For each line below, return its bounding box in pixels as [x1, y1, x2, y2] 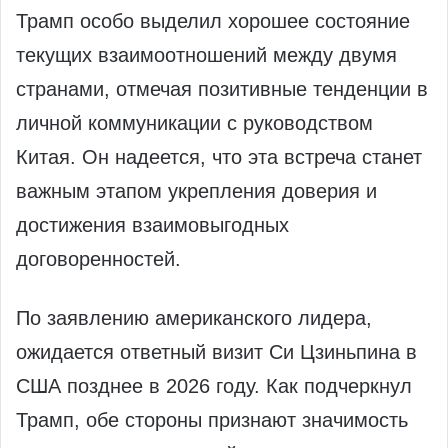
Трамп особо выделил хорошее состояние [16, 10, 410, 33]
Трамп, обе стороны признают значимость [16, 409, 408, 432]
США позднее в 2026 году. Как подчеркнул [16, 375, 412, 398]
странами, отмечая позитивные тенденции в [16, 78, 428, 101]
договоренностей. [16, 248, 181, 271]
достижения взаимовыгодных [16, 214, 289, 237]
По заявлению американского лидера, [16, 307, 372, 330]
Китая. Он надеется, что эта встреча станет [16, 146, 422, 169]
